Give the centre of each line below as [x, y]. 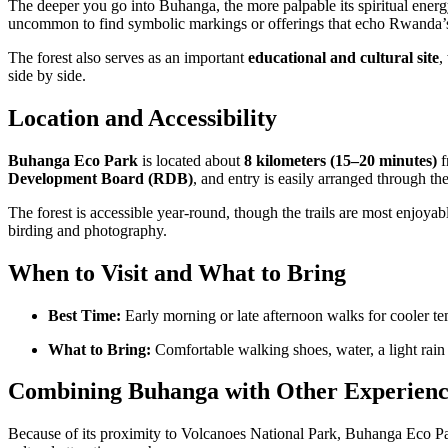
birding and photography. [87, 230]
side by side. [47, 75]
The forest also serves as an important [128, 57]
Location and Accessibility [142, 117]
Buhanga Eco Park [73, 160]
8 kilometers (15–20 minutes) [340, 160]
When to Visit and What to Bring [177, 272]
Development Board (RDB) [100, 178]
